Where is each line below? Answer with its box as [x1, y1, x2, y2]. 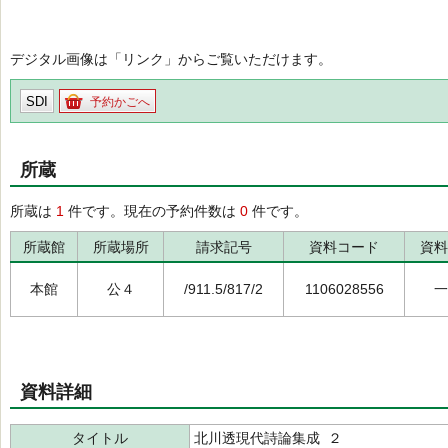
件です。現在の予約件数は [64, 203, 240, 219]
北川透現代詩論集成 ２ [194, 430, 342, 446]
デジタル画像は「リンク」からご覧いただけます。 [10, 51, 332, 67]
